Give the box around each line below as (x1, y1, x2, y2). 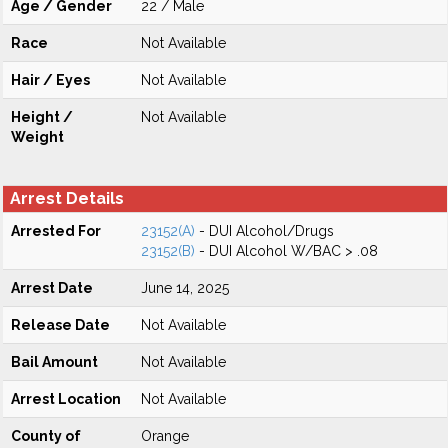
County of (11, 428, 81, 444)
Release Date (11, 317, 110, 333)
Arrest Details (10, 189, 124, 208)
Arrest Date (11, 280, 93, 296)
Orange (141, 428, 189, 444)
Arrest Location (11, 391, 121, 407)
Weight (11, 129, 64, 145)
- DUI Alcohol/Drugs (195, 223, 334, 239)
